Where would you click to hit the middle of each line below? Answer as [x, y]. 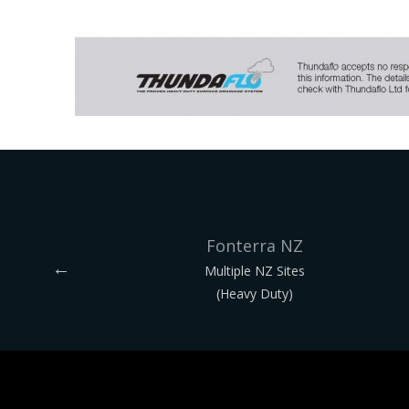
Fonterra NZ [255, 245]
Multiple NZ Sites [255, 270]
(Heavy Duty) [255, 293]
